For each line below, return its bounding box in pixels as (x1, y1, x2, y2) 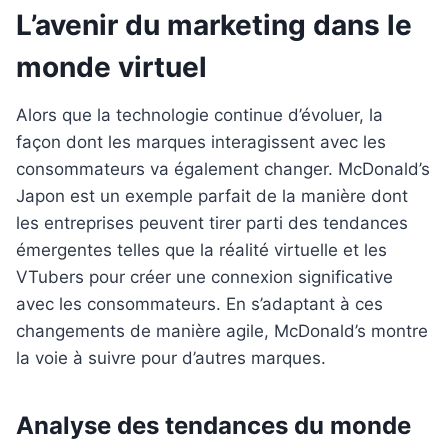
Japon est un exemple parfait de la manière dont (16, 186, 408, 207)
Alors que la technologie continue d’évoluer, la (16, 105, 383, 126)
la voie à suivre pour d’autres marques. (16, 348, 326, 369)
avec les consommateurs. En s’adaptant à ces (16, 294, 383, 315)
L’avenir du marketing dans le (16, 8, 412, 43)
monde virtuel (16, 50, 207, 85)
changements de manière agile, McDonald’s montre (16, 321, 428, 342)
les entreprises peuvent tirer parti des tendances (16, 213, 408, 234)
